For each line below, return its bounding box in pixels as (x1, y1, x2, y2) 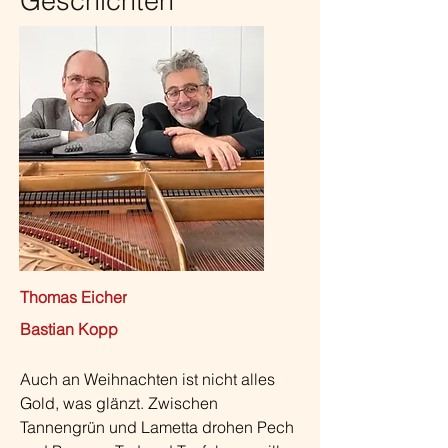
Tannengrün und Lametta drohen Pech (20, 417, 294, 437)
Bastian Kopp (20, 319, 118, 339)
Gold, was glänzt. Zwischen (20, 393, 218, 413)
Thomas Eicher (20, 286, 127, 307)
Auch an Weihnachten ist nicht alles (20, 369, 275, 389)
